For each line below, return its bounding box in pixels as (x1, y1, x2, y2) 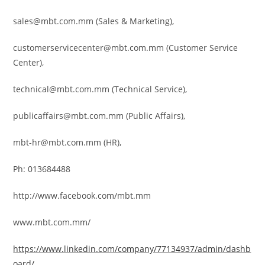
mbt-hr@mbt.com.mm (13, 137, 102, 148)
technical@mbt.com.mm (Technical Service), (13, 83, 188, 95)
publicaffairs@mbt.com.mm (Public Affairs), (13, 110, 186, 121)
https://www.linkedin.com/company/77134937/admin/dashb (13, 243, 251, 254)
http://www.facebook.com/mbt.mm (13, 190, 151, 201)
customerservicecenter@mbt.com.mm (13, 42, 164, 53)
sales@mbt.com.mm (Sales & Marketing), (13, 15, 174, 27)
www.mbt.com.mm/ (13, 216, 91, 228)
